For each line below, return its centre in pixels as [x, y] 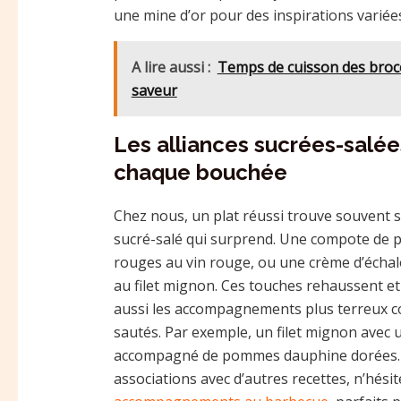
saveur [154, 90]
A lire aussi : [171, 67]
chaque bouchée [200, 172]
